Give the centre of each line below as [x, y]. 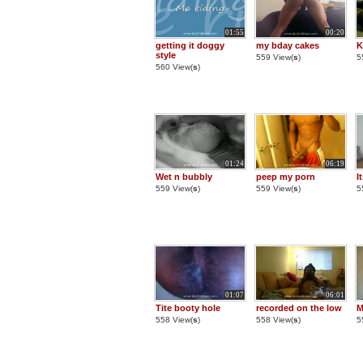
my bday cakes [288, 45]
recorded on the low [299, 308]
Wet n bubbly [184, 177]
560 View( [174, 67]
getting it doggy [190, 45]
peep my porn [286, 177]
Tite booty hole [188, 308]
